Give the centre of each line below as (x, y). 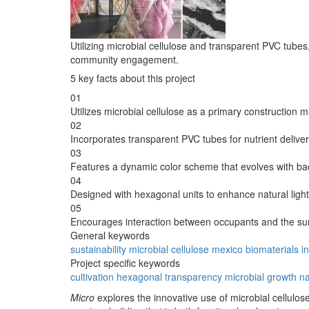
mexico (227, 249)
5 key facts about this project (133, 78)
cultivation (92, 276)
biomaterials (272, 249)
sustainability (98, 249)
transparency (193, 276)
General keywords (110, 235)
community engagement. (124, 59)
